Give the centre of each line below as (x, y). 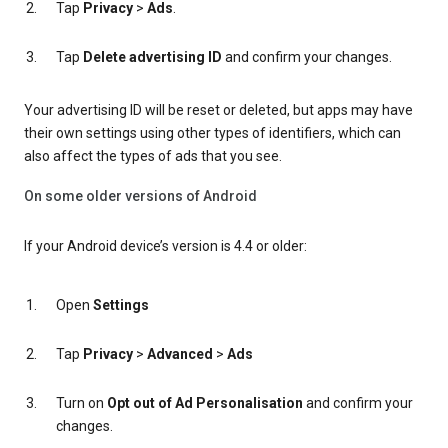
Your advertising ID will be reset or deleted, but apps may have (218, 110)
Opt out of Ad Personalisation (205, 403)
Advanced (180, 354)
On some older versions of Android (140, 195)
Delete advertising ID (152, 57)
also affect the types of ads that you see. (153, 156)
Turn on (81, 403)
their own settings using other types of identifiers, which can (212, 133)
